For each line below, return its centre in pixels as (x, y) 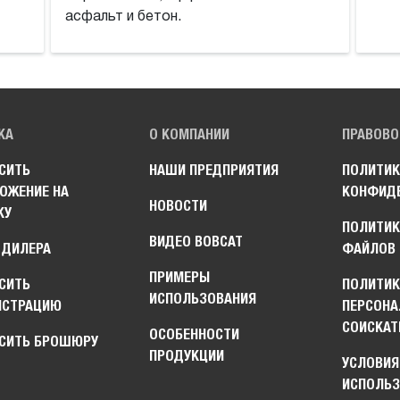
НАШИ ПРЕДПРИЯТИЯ (214, 171)
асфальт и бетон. (123, 17)
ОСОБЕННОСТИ (195, 335)
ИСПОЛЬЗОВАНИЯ (203, 299)
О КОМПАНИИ (190, 135)
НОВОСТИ (179, 206)
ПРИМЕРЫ (180, 278)
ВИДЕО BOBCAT (196, 242)
